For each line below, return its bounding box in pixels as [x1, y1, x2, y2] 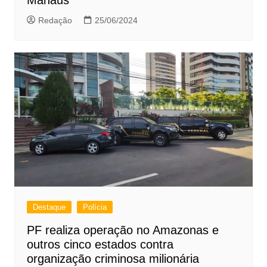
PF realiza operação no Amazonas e [26, 223, 219, 237]
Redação [38, 15, 72, 25]
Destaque [32, 202, 66, 212]
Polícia [82, 202, 107, 212]
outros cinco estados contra [26, 237, 173, 251]
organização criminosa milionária [26, 252, 199, 265]
